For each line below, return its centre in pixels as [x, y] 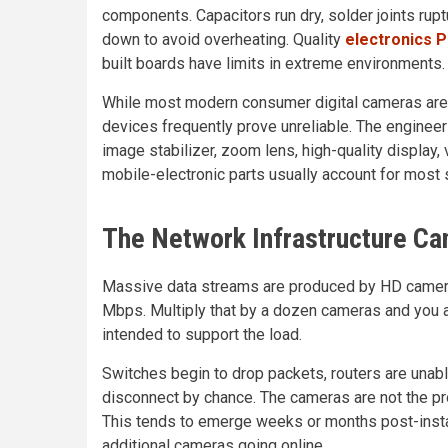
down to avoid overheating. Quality [223, 39]
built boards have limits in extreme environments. [273, 63]
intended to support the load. [202, 334]
